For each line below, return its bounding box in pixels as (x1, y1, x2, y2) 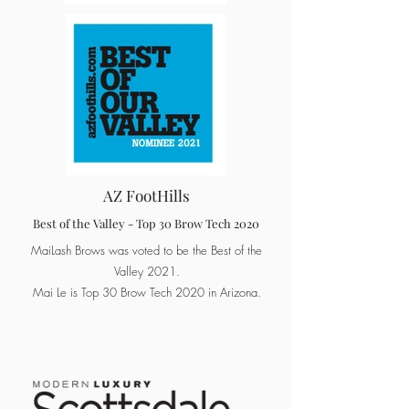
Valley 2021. (113, 263, 180, 279)
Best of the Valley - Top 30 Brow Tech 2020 (33, 215, 259, 231)
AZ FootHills (102, 185, 190, 205)
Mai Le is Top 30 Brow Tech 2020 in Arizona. (32, 284, 261, 300)
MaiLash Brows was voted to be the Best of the (31, 242, 262, 258)
